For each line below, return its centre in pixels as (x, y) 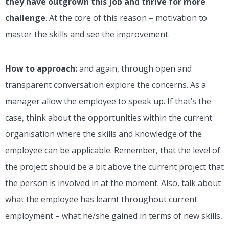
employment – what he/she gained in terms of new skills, (114, 216)
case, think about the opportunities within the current (109, 118)
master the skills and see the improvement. (88, 35)
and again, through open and (135, 69)
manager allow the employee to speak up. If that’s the (108, 101)
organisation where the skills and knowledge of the (104, 134)
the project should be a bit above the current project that (114, 167)
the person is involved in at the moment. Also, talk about (113, 183)
